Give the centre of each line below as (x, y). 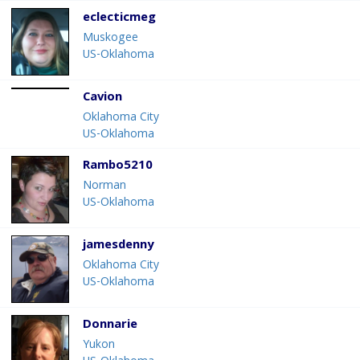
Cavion (102, 98)
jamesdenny (118, 246)
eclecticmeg (119, 19)
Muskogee (110, 39)
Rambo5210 (118, 167)
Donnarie (110, 326)
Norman (104, 187)
